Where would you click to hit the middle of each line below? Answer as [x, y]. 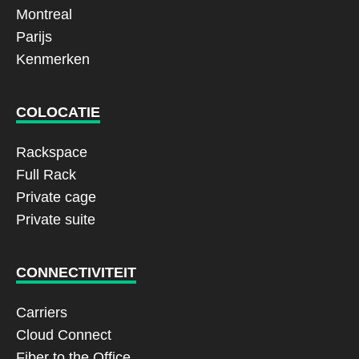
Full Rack [46, 175]
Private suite [56, 220]
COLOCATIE [58, 112]
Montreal [44, 14]
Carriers [42, 313]
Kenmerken [53, 59]
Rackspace [52, 152]
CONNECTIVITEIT [76, 272]
